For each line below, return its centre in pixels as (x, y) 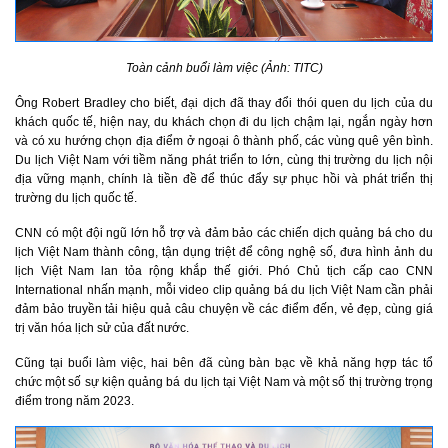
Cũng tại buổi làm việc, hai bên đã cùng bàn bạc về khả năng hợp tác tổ (224, 362)
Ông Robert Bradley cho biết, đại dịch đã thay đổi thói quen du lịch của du (224, 102)
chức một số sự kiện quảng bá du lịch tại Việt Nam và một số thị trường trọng (224, 381)
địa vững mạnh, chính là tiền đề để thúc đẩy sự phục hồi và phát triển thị (224, 178)
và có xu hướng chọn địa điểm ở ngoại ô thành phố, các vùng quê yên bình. (224, 140)
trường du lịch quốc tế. (76, 197)
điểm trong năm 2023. (74, 400)
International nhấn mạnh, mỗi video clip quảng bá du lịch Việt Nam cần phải (224, 289)
